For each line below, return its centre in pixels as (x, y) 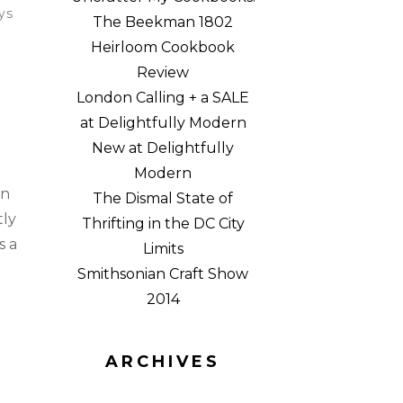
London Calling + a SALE (163, 98)
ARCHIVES (163, 362)
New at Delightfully (163, 148)
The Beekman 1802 (163, 22)
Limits (163, 249)
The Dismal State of (163, 198)
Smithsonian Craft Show (163, 274)
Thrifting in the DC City (163, 224)
